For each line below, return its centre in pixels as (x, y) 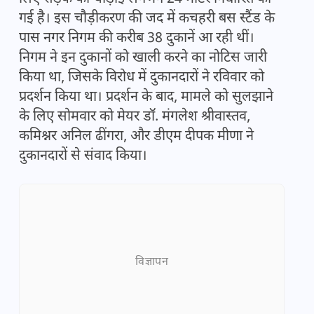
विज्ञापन (152, 262)
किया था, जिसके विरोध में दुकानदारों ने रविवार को (142, 78)
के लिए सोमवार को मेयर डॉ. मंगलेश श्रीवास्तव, (135, 117)
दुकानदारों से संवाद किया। (83, 157)
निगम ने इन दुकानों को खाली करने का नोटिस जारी (143, 59)
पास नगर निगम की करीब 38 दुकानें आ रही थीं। (137, 39)
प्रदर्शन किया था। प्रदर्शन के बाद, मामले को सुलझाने (146, 98)
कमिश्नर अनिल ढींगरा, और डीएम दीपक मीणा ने (136, 137)
